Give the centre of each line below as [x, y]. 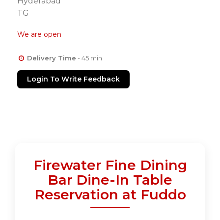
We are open [39, 35]
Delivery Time [51, 58]
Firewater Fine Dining [110, 165]
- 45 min [89, 58]
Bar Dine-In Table [110, 180]
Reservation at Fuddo [110, 195]
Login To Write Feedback [73, 79]
